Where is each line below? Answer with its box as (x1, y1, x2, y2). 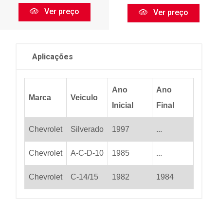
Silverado (71, 125, 104, 133)
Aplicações (32, 52, 73, 61)
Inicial (112, 101, 133, 109)
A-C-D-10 (71, 148, 104, 157)
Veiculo (71, 93, 98, 102)
